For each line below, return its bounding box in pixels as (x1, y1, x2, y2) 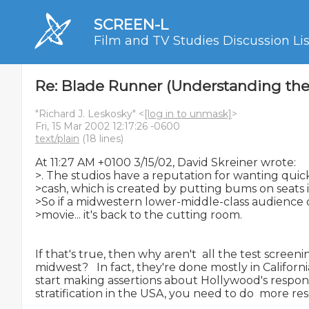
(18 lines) (79, 132, 123, 145)
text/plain (35, 132, 79, 145)
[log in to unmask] (144, 108, 232, 120)
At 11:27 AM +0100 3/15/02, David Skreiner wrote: (35, 156, 296, 169)
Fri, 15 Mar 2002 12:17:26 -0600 (35, 120, 180, 132)
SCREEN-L (94, 16, 168, 33)
